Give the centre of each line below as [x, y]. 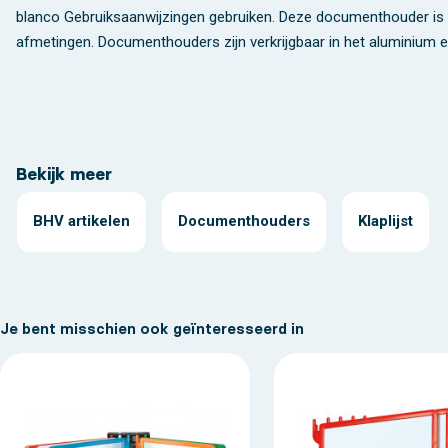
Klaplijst [385, 221]
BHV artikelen [81, 221]
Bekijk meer [64, 174]
